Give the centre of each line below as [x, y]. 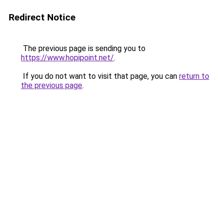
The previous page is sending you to [83, 48]
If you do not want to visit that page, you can [100, 76]
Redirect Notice [42, 17]
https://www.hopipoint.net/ [67, 58]
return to [194, 76]
